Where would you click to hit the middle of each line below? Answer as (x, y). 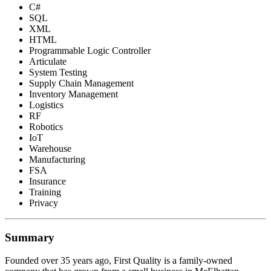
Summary (30, 237)
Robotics (46, 126)
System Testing (58, 72)
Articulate (48, 61)
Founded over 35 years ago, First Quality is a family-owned (119, 261)
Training (45, 192)
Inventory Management (73, 94)
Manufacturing (57, 159)
